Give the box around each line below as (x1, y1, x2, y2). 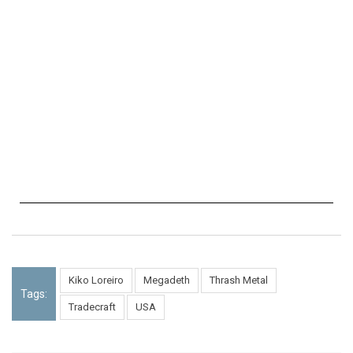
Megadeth (143, 274, 190, 287)
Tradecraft (69, 301, 116, 314)
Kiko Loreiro (69, 274, 124, 287)
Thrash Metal (210, 274, 268, 287)
